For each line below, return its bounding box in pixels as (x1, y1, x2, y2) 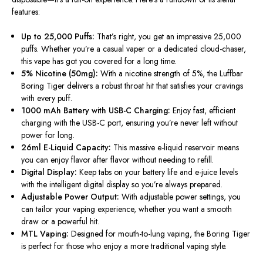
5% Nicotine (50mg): (21, 68, 99, 80)
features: (12, 6, 40, 18)
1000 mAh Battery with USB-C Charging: (21, 104, 171, 117)
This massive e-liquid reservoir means (111, 141, 240, 154)
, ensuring (121, 117, 157, 129)
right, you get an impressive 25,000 (116, 31, 242, 43)
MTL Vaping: (21, 228, 69, 240)
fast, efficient (191, 104, 236, 117)
